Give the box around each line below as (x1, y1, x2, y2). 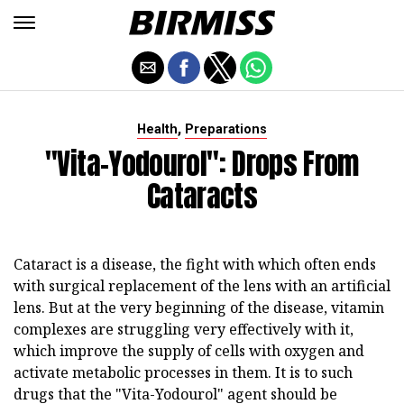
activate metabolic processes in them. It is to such (14, 363, 353, 382)
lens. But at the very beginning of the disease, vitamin (14, 298, 384, 317)
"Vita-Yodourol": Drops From (45, 142, 359, 186)
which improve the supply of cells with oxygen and (14, 341, 364, 361)
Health (137, 122, 178, 137)
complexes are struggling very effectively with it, (14, 319, 353, 339)
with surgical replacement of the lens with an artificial (14, 276, 390, 296)
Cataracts (146, 174, 258, 218)
